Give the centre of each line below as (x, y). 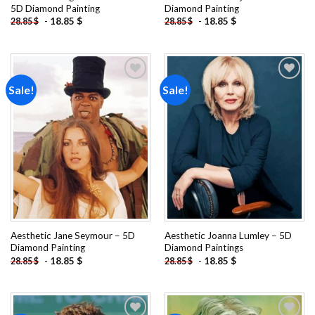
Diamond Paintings (204, 248)
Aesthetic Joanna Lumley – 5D (228, 236)
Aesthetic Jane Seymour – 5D (72, 236)
